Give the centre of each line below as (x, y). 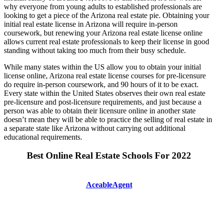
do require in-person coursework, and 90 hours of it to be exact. (101, 84)
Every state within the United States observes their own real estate (105, 93)
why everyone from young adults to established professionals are (103, 6)
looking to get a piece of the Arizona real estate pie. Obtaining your (107, 15)
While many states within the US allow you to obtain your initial (102, 67)
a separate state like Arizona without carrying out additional (95, 128)
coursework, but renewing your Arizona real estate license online (103, 33)
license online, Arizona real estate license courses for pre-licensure (105, 75)
